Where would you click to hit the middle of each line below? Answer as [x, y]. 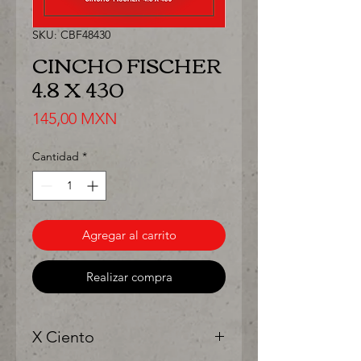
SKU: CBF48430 [71, 35]
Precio [139, 118]
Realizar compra [129, 277]
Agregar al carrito [129, 235]
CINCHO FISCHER [127, 64]
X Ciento [63, 337]
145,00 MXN [75, 118]
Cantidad [56, 156]
